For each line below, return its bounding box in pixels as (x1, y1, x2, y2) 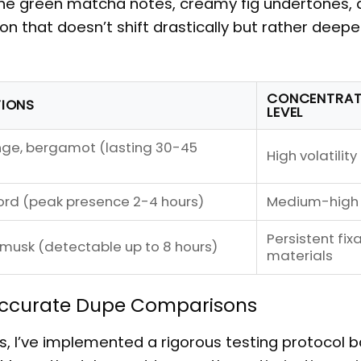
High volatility (267, 146, 357, 166)
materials (267, 246, 333, 266)
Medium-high (267, 192, 359, 212)
